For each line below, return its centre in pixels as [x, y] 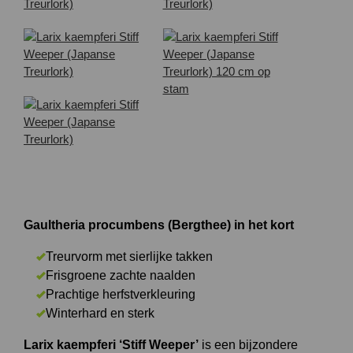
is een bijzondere [248, 345]
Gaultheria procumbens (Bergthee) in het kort [159, 225]
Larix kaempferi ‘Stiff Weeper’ [111, 345]
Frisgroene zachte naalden [121, 275]
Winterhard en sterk [100, 313]
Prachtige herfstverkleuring [121, 294]
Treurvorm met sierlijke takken [129, 256]
